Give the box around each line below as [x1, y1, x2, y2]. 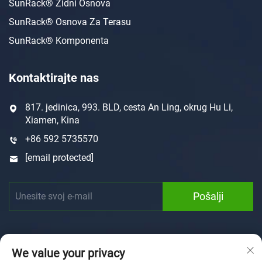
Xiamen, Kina [25, 114, 80, 126]
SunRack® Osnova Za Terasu [9, 16, 131, 27]
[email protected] [25, 151, 94, 163]
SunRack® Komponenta [9, 35, 109, 46]
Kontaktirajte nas [9, 70, 99, 85]
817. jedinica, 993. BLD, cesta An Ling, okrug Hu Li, [25, 101, 233, 113]
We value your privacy [12, 246, 125, 260]
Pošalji [192, 190, 223, 203]
